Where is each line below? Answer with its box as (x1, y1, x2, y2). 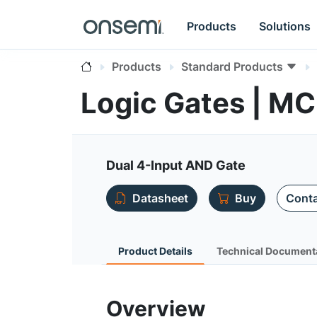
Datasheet (132, 191, 188, 205)
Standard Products (181, 59, 283, 74)
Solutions (259, 18, 311, 33)
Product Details (118, 245, 192, 257)
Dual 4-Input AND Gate (106, 158, 246, 173)
